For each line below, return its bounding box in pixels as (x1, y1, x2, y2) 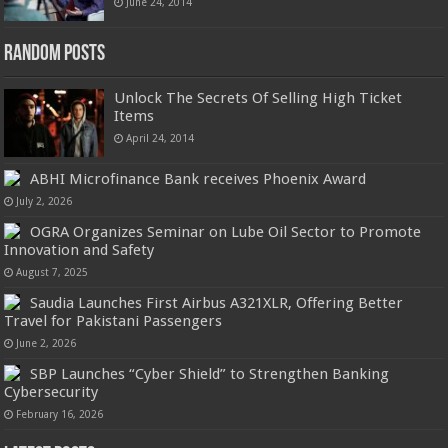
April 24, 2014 (126, 131, 195, 144)
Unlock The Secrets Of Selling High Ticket (114, 88, 403, 107)
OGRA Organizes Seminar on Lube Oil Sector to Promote (30, 223, 422, 242)
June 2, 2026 (16, 337, 77, 350)
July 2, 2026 (16, 195, 73, 208)
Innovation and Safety (4, 241, 155, 260)
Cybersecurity (4, 383, 99, 402)
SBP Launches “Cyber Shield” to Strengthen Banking (30, 365, 390, 384)
